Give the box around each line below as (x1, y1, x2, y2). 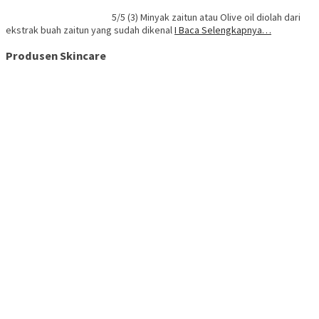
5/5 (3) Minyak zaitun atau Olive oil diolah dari (112, 11, 300, 24)
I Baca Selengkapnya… (174, 23, 271, 37)
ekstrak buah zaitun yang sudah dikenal (6, 23, 174, 37)
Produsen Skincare (6, 48, 106, 63)
